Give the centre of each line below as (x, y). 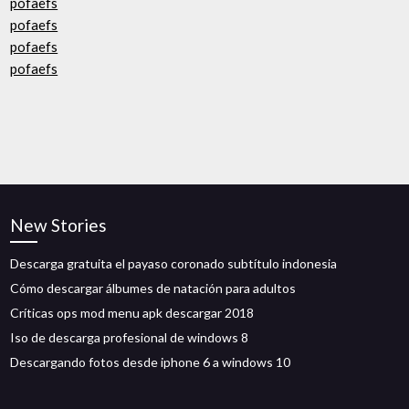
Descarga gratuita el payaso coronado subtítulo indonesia (174, 263)
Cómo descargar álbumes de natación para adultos (153, 288)
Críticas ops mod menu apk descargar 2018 (132, 313)
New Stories (59, 225)
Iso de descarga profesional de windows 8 (130, 337)
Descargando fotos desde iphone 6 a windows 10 (151, 362)
